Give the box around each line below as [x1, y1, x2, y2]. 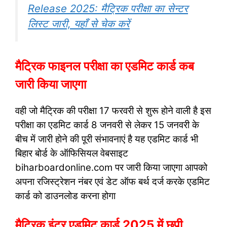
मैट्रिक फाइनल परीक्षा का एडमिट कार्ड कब [15, 58, 194, 73]
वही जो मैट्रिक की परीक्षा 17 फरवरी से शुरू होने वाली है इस [15, 104, 211, 117]
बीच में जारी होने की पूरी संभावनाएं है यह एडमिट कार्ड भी [15, 133, 198, 145]
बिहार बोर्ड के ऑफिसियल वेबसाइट [15, 147, 128, 159]
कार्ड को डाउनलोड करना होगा [15, 190, 116, 202]
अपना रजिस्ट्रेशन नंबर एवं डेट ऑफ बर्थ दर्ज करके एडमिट [15, 175, 210, 187]
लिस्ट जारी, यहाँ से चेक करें [28, 17, 130, 30]
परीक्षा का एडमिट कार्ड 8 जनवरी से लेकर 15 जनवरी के [15, 119, 199, 131]
